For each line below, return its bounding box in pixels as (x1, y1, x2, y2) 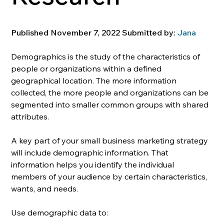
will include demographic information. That (11, 147, 171, 157)
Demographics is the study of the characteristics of (11, 51, 202, 61)
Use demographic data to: (11, 207, 108, 217)
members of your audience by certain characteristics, (11, 171, 209, 181)
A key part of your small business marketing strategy (11, 135, 210, 145)
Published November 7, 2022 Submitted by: (11, 27, 178, 37)
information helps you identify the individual (11, 159, 176, 169)
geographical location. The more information (11, 75, 179, 85)
